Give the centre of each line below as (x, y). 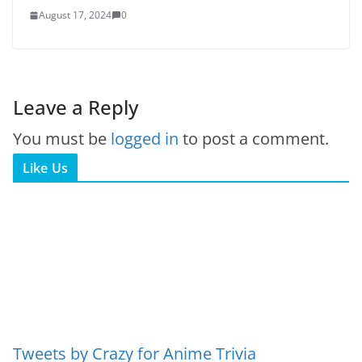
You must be (62, 139)
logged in (145, 139)
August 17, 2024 (75, 15)
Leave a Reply (76, 107)
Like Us (46, 168)
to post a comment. (254, 139)
